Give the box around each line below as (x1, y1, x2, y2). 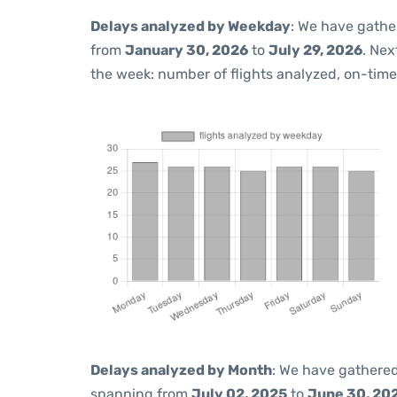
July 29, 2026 (269, 42, 362, 58)
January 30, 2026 (125, 42, 248, 58)
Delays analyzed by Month (90, 362, 272, 378)
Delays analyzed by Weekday (90, 18, 291, 35)
